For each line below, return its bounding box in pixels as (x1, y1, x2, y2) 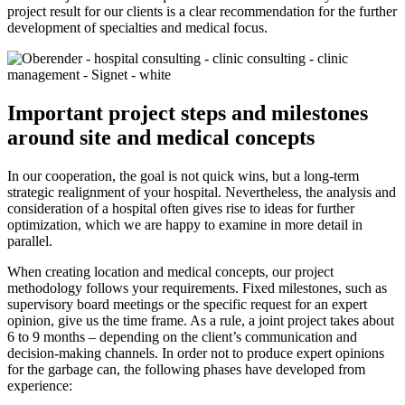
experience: (7, 378, 72, 394)
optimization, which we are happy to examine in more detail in (7, 217, 363, 233)
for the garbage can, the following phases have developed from (7, 362, 365, 378)
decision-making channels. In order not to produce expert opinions (7, 345, 384, 362)
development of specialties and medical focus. (7, 20, 268, 36)
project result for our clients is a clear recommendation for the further (7, 4, 397, 20)
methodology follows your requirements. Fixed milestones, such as (7, 280, 387, 297)
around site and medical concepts (7, 126, 315, 150)
